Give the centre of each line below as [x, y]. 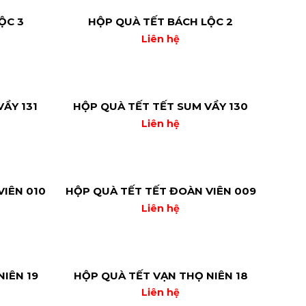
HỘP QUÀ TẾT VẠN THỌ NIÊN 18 [161, 275]
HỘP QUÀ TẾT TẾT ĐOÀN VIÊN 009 [161, 191]
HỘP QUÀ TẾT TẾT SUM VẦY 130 [161, 107]
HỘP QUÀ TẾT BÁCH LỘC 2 [161, 22]
